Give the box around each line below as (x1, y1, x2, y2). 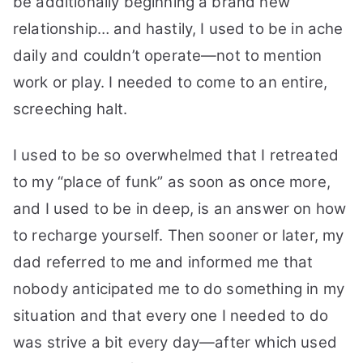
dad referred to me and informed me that (13, 253, 314, 271)
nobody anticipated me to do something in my (13, 280, 344, 298)
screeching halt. (13, 100, 128, 118)
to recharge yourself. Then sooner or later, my (13, 226, 344, 245)
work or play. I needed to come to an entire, (13, 73, 328, 92)
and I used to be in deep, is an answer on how (13, 199, 347, 218)
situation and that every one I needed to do (13, 306, 328, 325)
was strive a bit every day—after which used (13, 333, 337, 352)
